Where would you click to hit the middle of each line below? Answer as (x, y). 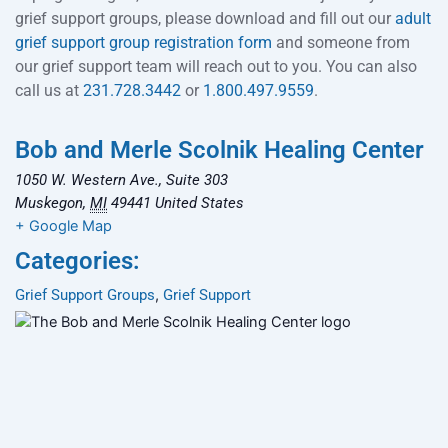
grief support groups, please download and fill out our (205, 18)
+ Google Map (63, 225)
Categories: (77, 260)
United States (199, 202)
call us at (49, 90)
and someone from (341, 42)
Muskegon (49, 202)
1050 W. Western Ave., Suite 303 (121, 179)
